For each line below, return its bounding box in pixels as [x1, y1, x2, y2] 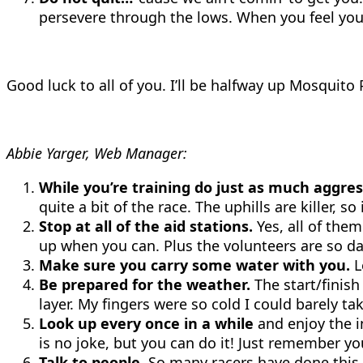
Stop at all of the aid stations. [39, 216, 253, 236]
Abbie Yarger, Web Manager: [6, 143, 187, 163]
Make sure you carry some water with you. [39, 255, 350, 275]
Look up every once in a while [39, 314, 254, 333]
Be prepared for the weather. [39, 275, 250, 294]
